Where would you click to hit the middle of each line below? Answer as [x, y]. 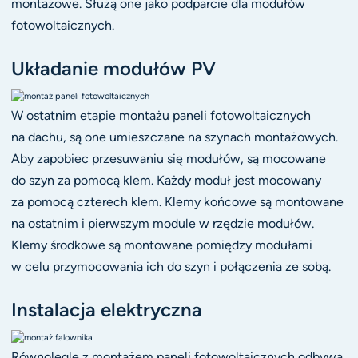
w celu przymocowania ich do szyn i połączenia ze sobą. [171, 266]
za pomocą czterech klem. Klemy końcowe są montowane [177, 201]
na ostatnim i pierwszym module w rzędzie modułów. [162, 223]
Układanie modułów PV [113, 69]
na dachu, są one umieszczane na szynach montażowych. [174, 137]
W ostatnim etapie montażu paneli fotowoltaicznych [161, 115]
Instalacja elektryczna [106, 310]
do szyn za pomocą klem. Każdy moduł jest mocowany [166, 180]
